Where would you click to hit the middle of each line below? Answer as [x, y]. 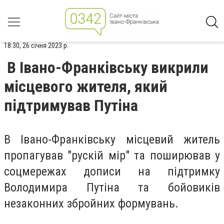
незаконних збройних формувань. [91, 203]
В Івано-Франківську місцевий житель [112, 139]
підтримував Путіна [71, 105]
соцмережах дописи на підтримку [112, 171]
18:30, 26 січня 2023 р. [36, 45]
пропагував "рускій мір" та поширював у [112, 155]
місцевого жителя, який [86, 86]
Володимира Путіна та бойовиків [112, 187]
